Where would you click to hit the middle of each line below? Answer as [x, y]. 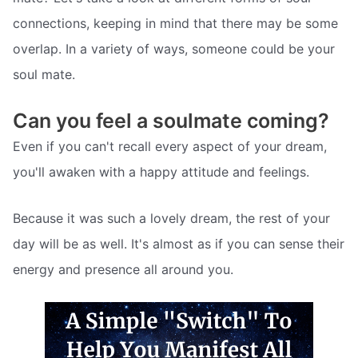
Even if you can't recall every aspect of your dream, [170, 146]
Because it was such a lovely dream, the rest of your [171, 218]
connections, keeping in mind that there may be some [175, 24]
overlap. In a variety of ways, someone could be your [174, 49]
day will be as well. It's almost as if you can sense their [179, 243]
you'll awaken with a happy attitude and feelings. [161, 171]
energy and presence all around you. [123, 269]
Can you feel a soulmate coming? [171, 120]
